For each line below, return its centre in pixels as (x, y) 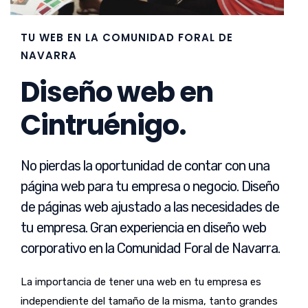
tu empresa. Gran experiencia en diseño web (143, 228)
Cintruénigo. (103, 125)
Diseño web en (117, 92)
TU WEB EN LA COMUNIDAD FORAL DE (127, 37)
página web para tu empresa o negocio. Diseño (150, 186)
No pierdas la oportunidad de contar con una (145, 166)
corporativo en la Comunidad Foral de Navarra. (150, 248)
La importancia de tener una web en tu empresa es (141, 282)
